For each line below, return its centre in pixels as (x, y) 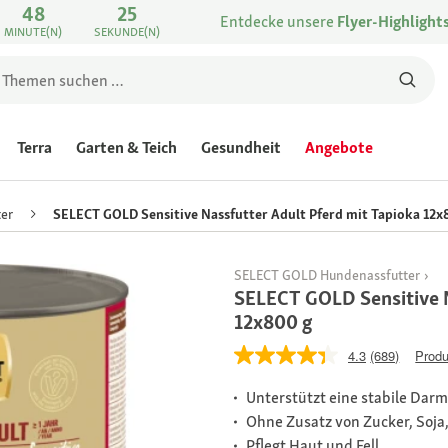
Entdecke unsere (278, 21)
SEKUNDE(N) (127, 32)
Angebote (339, 147)
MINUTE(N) (33, 32)
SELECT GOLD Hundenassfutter (327, 275)
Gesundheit (241, 147)
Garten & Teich (126, 147)
